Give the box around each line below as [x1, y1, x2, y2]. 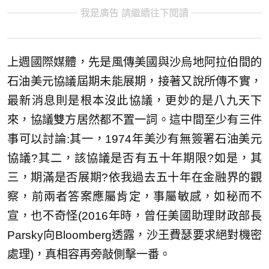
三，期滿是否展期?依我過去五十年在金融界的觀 [7, 171, 262, 184]
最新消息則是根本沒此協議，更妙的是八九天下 [7, 94, 262, 107]
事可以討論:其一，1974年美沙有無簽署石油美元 [7, 132, 262, 145]
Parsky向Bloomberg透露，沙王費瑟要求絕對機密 [7, 228, 262, 241]
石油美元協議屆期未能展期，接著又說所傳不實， [7, 74, 262, 88]
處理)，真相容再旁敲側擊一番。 [7, 247, 171, 261]
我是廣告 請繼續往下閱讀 [80, 7, 189, 18]
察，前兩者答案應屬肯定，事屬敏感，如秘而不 [7, 190, 262, 203]
